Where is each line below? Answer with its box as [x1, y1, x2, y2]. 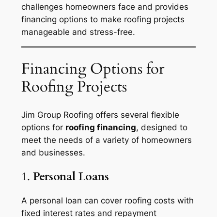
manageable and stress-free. [21, 27, 135, 37]
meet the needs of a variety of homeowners [21, 135, 192, 145]
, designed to [136, 122, 187, 132]
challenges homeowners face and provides [21, 2, 188, 12]
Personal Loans [32, 169, 109, 184]
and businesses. [21, 147, 85, 157]
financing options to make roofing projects [21, 15, 185, 25]
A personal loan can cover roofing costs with [21, 195, 194, 205]
